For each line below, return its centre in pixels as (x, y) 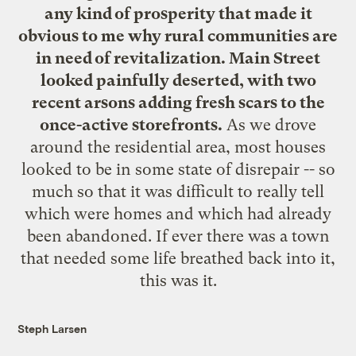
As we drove (269, 124)
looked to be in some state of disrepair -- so (178, 169)
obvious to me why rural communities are (178, 35)
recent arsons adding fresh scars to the (178, 102)
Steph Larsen (52, 328)
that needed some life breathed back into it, (178, 258)
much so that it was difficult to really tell (178, 191)
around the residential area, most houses (178, 147)
